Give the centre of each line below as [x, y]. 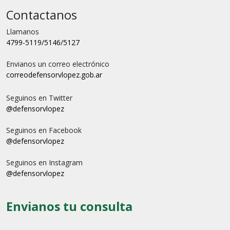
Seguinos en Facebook [44, 130]
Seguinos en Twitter [39, 98]
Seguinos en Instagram [44, 162]
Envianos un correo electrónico [58, 64]
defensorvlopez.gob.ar [65, 75]
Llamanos [23, 32]
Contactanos [42, 15]
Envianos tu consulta [69, 206]
